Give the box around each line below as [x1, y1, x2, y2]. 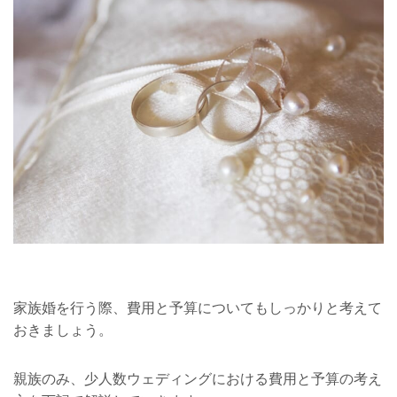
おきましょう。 [13, 323, 113, 339]
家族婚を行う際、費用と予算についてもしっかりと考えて [13, 300, 382, 316]
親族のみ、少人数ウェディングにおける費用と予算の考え [13, 371, 382, 387]
